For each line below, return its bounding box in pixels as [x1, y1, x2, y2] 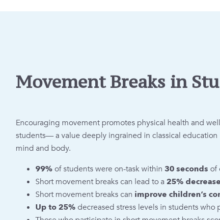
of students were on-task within [53, 164, 165, 174]
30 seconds [165, 164, 208, 174]
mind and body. [16, 143, 71, 154]
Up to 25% [35, 202, 78, 213]
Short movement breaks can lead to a [35, 176, 166, 187]
